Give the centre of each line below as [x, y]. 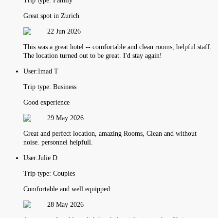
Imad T [48, 71]
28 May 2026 [65, 204]
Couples [64, 173]
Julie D [48, 158]
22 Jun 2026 [64, 31]
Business [65, 87]
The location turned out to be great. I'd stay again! [93, 55]
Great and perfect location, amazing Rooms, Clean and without [110, 133]
